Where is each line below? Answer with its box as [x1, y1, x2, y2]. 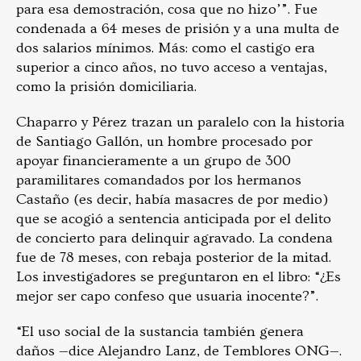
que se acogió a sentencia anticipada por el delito [16, 210, 331, 227]
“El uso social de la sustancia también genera [16, 322, 304, 340]
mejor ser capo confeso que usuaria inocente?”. [16, 287, 322, 305]
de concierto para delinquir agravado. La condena [16, 229, 333, 247]
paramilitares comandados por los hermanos [16, 171, 301, 189]
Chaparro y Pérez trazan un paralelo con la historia [16, 113, 345, 131]
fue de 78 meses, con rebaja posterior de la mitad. [16, 248, 331, 266]
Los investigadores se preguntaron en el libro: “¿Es [16, 268, 341, 285]
